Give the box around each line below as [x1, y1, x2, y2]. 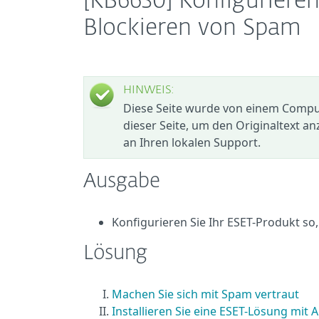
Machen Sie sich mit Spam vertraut [112, 286, 299, 302]
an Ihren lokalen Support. [123, 135, 261, 150]
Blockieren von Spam [83, 17, 301, 40]
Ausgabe [83, 172, 160, 192]
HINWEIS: [123, 85, 174, 96]
